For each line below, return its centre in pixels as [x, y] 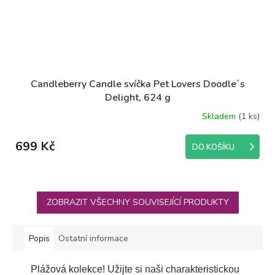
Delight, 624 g [137, 97]
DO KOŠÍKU [213, 147]
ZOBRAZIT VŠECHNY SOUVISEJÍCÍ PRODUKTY [137, 202]
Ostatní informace [93, 238]
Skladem [220, 117]
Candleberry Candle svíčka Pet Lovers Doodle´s [137, 84]
